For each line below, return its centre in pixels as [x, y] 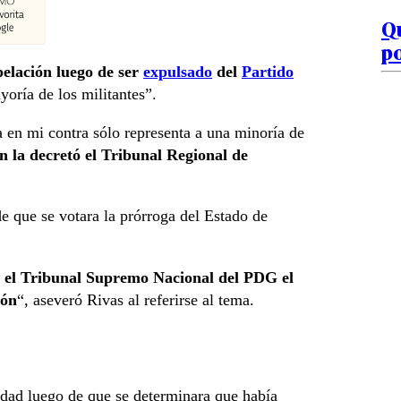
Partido [268, 72]
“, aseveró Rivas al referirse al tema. [136, 299]
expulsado [178, 72]
